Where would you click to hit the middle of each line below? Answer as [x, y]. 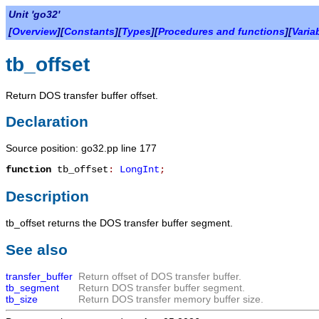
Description [47, 196]
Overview [35, 31]
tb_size [22, 299]
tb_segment [32, 288]
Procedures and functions [221, 31]
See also [37, 249]
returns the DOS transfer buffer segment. [139, 223]
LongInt [140, 170]
